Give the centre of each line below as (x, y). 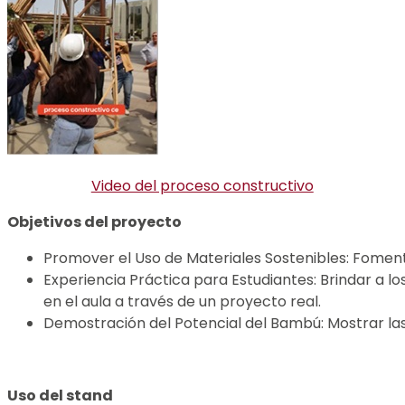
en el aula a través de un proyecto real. (182, 301)
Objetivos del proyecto (94, 222)
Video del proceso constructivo (202, 186)
